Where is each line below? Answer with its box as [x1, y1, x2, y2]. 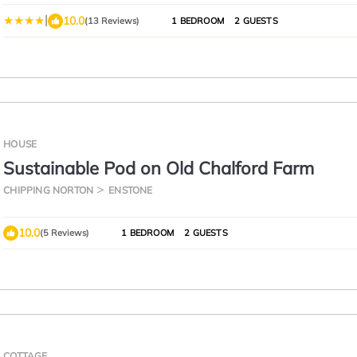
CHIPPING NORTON [3, 184, 94, 196]
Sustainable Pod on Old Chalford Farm [3, 157, 315, 179]
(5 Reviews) [40, 227, 90, 238]
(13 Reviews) [84, 15, 140, 26]
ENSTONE [108, 184, 153, 196]
